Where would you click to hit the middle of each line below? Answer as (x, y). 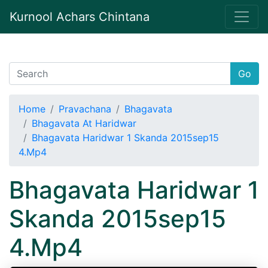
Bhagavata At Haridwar (84, 123)
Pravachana (85, 109)
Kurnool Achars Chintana (80, 17)
